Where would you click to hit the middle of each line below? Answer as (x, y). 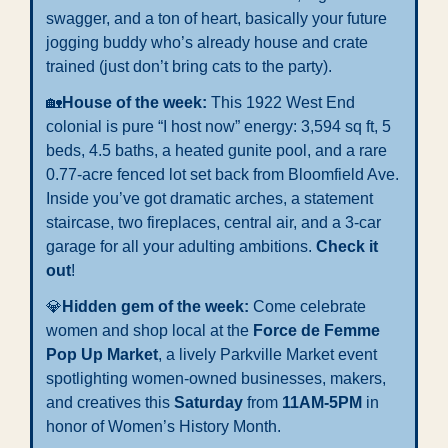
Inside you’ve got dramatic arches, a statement (209, 198)
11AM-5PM (322, 402)
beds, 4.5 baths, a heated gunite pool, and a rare (216, 150)
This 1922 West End (283, 102)
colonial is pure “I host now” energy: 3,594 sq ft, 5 (218, 126)
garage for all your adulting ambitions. (181, 246)
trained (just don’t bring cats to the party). (189, 66)
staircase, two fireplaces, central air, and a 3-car (213, 222)
